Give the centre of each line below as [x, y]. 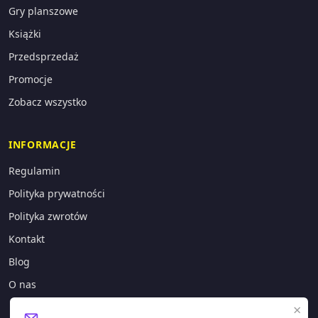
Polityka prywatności [57, 193]
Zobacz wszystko [48, 102]
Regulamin [34, 170]
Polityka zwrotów [48, 216]
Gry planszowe [43, 11]
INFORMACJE [43, 144]
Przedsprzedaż [44, 56]
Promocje [31, 79]
